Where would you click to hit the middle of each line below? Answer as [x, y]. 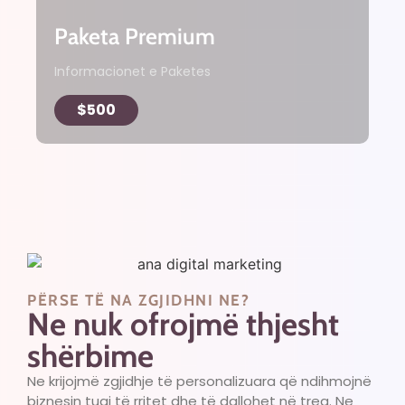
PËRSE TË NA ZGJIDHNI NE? [138, 301]
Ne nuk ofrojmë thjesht [183, 325]
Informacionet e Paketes [132, 72]
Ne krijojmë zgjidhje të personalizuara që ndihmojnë [199, 381]
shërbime [90, 356]
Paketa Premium [135, 36]
